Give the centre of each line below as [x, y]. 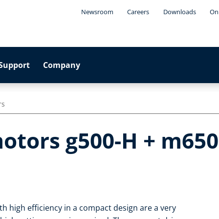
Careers [138, 12]
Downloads [179, 12]
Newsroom [97, 12]
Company [62, 65]
